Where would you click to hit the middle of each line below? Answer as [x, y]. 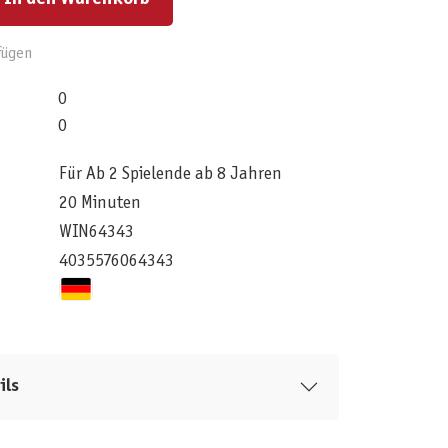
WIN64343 [96, 232]
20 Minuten [99, 203]
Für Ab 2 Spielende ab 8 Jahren [170, 174]
